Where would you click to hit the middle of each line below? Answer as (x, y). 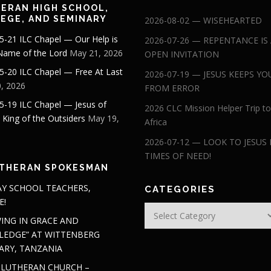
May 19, (103, 118)
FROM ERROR (172, 88)
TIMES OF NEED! (178, 156)
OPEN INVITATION (182, 54)
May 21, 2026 (96, 53)
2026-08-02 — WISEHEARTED (203, 20)
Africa (156, 122)
